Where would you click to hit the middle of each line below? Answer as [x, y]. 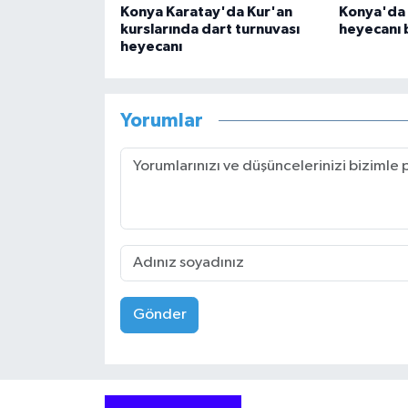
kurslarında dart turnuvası [209, 29]
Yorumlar [161, 121]
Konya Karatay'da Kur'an [206, 11]
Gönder [159, 315]
